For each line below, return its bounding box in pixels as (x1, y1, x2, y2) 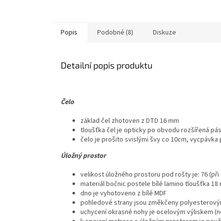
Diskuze (153, 28, 176, 38)
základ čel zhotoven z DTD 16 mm (80, 116, 179, 126)
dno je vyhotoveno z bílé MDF (80, 188, 167, 199)
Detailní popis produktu (61, 60, 152, 71)
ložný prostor (65, 151, 106, 161)
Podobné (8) (97, 28, 133, 38)
